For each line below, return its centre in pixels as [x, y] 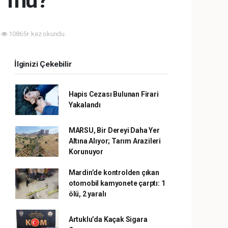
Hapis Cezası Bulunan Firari [113, 94]
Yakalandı [85, 105]
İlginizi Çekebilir [43, 64]
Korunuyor [86, 152]
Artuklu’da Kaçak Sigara [108, 219]
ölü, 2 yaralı [87, 194]
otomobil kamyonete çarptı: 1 [117, 183]
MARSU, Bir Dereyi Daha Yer [114, 130]
